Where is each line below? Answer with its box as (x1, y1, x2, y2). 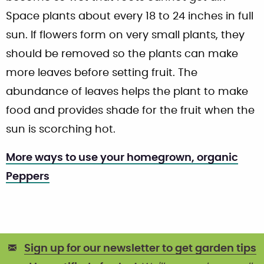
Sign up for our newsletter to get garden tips (24, 243, 256, 255)
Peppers (6, 171, 49, 182)
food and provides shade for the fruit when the (6, 105, 255, 116)
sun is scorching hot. (6, 124, 115, 135)
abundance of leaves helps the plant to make (6, 86, 248, 97)
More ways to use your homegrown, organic (6, 152, 238, 163)
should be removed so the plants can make (6, 48, 238, 60)
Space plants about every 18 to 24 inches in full (6, 11, 253, 22)
